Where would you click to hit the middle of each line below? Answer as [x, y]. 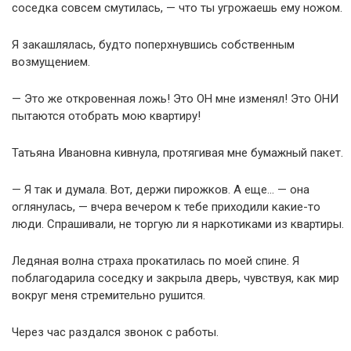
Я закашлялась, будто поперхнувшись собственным [153, 45]
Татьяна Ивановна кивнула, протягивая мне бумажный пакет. [177, 153]
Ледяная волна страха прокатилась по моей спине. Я [156, 261]
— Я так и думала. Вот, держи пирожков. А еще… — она [161, 190]
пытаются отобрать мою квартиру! [106, 116]
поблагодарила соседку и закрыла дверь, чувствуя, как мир [175, 278]
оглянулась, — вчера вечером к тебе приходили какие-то [166, 207]
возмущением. [51, 62]
